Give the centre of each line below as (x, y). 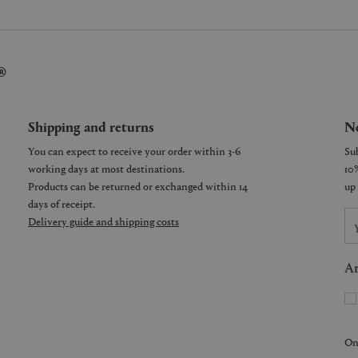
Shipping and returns (91, 126)
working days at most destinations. (106, 168)
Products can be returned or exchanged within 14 (138, 186)
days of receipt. (62, 203)
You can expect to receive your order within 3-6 (134, 151)
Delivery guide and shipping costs (103, 221)
